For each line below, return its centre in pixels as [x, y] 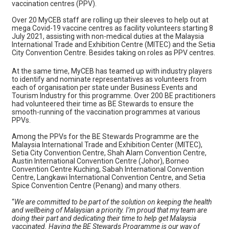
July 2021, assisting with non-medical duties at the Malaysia [108, 36]
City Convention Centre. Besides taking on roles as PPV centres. [113, 53]
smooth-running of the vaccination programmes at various [106, 112]
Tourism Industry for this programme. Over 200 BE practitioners [113, 96]
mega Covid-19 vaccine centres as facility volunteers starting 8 [112, 28]
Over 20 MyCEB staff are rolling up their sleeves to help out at [110, 20]
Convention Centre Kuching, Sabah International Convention [108, 169]
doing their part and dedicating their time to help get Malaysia [104, 218]
